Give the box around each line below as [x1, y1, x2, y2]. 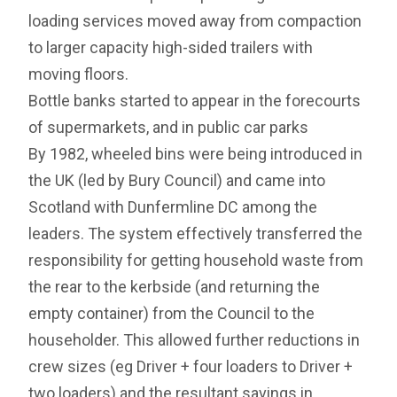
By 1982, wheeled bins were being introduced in [28, 144, 363, 164]
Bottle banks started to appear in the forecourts [28, 91, 362, 111]
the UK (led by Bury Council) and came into [28, 171, 326, 191]
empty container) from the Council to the [28, 304, 315, 323]
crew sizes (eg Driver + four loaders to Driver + [28, 357, 354, 377]
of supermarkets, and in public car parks [28, 118, 309, 137]
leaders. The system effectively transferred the [28, 224, 363, 244]
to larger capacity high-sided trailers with [28, 38, 314, 58]
